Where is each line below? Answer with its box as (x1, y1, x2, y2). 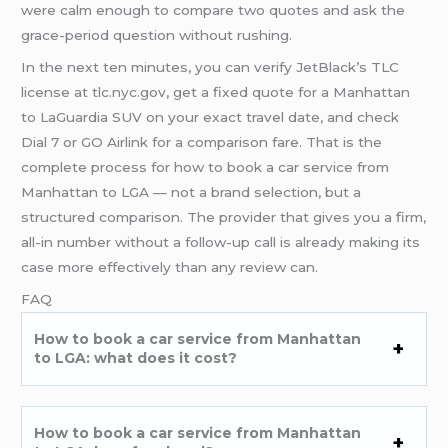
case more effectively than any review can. (21, 258, 319, 275)
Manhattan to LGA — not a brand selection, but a (21, 183, 362, 200)
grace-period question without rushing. (21, 27, 293, 44)
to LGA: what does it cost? (34, 348, 238, 367)
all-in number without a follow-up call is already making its (21, 233, 421, 250)
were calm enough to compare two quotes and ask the (21, 2, 406, 19)
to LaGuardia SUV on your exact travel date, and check (21, 108, 400, 125)
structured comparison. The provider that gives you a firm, (21, 208, 427, 225)
